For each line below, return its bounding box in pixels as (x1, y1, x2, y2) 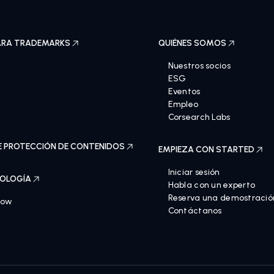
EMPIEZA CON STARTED (158, 144, 254, 155)
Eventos (168, 86, 201, 97)
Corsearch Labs (168, 112, 231, 122)
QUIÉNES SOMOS (158, 38, 226, 48)
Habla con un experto (168, 180, 256, 190)
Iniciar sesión (168, 167, 220, 177)
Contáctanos (168, 206, 222, 216)
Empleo (168, 99, 199, 109)
